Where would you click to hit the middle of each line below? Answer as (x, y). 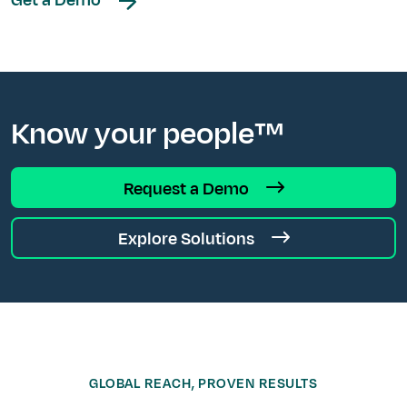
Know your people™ (147, 133)
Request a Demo (188, 189)
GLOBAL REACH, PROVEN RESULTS (203, 383)
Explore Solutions (188, 238)
